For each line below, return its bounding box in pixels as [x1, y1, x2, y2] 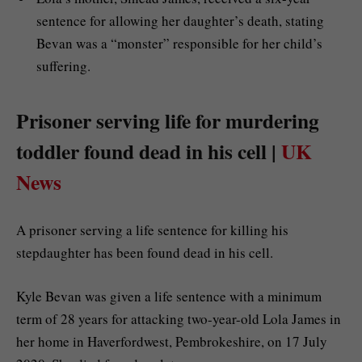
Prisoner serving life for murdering [16, 105, 319, 137]
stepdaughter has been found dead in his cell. [16, 242, 273, 262]
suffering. [36, 57, 90, 76]
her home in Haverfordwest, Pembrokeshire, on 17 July [16, 331, 327, 351]
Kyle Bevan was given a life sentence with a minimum [16, 286, 322, 305]
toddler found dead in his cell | [16, 136, 281, 167]
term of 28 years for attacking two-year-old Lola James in [16, 309, 341, 328]
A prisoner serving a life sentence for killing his [16, 220, 288, 239]
